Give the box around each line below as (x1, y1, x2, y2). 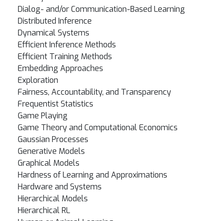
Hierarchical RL (18, 205, 70, 216)
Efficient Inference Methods (18, 39, 116, 50)
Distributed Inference (18, 16, 92, 26)
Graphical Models (18, 158, 79, 168)
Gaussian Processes (18, 134, 88, 145)
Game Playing (18, 110, 68, 121)
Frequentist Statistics (18, 99, 93, 109)
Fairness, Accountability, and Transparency (18, 87, 171, 97)
